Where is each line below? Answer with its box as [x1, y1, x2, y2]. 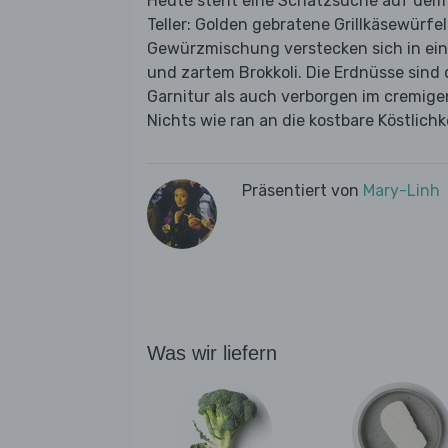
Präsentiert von [242, 181, 363, 201]
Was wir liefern [147, 342, 277, 365]
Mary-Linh [363, 181, 440, 201]
